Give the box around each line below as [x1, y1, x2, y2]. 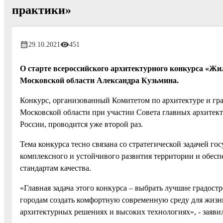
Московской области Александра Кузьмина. [20, 76, 179, 85]
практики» [12, 3, 71, 16]
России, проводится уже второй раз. [20, 119, 143, 128]
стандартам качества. [20, 163, 91, 172]
